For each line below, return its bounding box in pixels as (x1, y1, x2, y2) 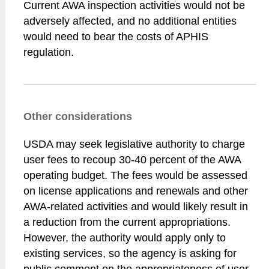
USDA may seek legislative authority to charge (23, 138, 246, 150)
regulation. (23, 46, 74, 58)
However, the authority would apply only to (23, 232, 226, 244)
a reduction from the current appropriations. (23, 216, 231, 228)
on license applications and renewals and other (23, 185, 249, 197)
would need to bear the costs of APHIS (23, 31, 209, 43)
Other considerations (23, 110, 133, 122)
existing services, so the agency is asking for (23, 247, 237, 259)
